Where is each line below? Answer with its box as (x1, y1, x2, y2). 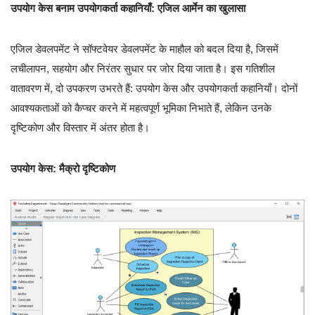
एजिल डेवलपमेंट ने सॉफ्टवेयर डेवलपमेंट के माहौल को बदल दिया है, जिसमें (11, 43, 278, 56)
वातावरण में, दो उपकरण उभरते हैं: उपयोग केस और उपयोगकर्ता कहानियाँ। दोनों (11, 82, 297, 95)
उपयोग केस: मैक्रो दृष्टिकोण (11, 162, 115, 175)
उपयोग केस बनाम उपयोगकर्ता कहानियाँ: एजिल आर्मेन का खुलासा (11, 2, 245, 15)
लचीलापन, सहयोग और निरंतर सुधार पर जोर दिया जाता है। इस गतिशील (11, 63, 275, 75)
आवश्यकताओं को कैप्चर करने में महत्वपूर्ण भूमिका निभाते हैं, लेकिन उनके (11, 102, 271, 115)
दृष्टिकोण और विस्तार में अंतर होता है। (11, 122, 150, 134)
